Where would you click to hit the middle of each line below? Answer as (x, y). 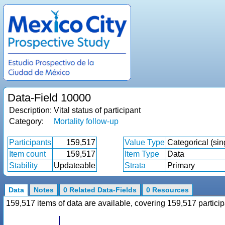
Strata (135, 165)
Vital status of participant (97, 110)
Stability (23, 165)
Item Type (142, 154)
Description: (30, 110)
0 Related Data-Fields (100, 190)
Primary (181, 165)
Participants (30, 142)
